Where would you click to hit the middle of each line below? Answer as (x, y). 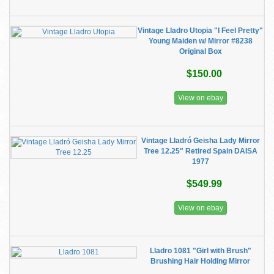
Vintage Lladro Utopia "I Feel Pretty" (200, 31)
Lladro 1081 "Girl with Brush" (200, 251)
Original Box (200, 51)
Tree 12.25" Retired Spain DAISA (200, 151)
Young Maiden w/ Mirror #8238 (200, 41)
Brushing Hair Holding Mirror (200, 261)
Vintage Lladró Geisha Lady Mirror (200, 141)
